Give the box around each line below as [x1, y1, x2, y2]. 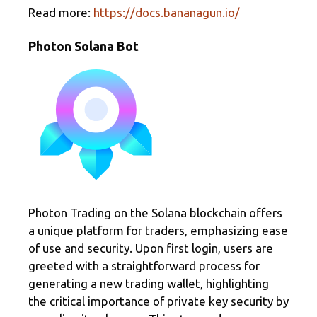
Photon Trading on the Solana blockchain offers [28, 205, 282, 219]
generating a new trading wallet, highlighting [28, 276, 269, 290]
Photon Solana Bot [28, 39, 139, 54]
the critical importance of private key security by [28, 294, 289, 308]
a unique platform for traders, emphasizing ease [28, 223, 288, 237]
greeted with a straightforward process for [28, 258, 260, 272]
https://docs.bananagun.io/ [93, 5, 240, 19]
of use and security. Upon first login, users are [28, 241, 273, 255]
